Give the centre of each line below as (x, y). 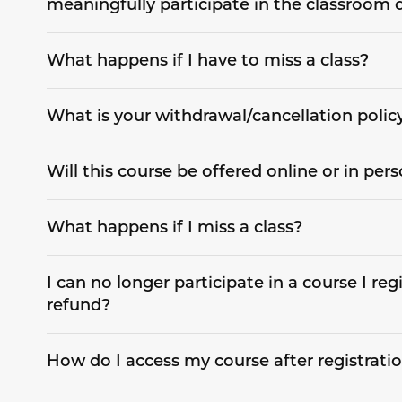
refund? (78, 306)
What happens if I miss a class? (174, 227)
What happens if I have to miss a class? (207, 61)
